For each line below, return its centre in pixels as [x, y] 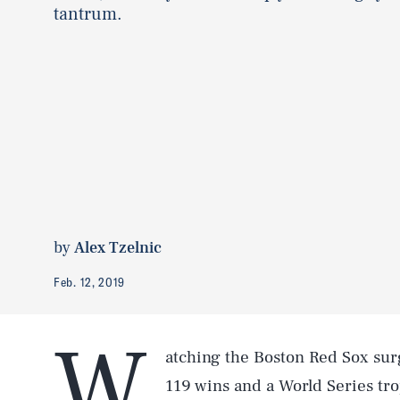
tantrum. [88, 14]
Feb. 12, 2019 [90, 282]
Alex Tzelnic [118, 247]
